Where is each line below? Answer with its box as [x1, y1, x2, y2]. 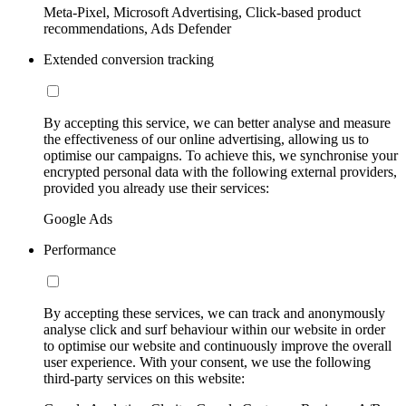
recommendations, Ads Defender [43, 20, 231, 36]
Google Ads [43, 210, 112, 227]
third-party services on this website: [43, 370, 245, 386]
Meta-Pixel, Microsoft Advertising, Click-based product [43, 4, 361, 20]
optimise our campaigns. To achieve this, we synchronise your [43, 147, 398, 163]
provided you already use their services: [43, 179, 269, 196]
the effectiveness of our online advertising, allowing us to [43, 130, 369, 147]
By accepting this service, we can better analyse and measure [43, 114, 391, 130]
